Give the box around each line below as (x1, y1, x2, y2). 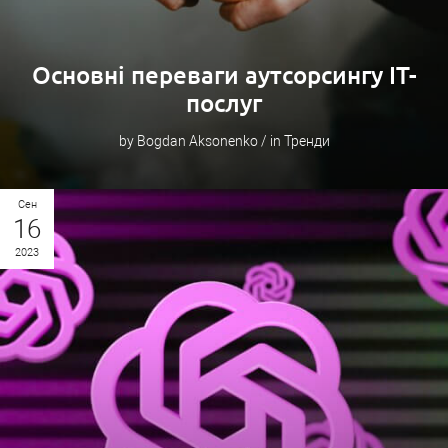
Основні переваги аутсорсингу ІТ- (31, 62, 417, 89)
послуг (186, 90, 262, 117)
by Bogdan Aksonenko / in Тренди (118, 133, 330, 149)
